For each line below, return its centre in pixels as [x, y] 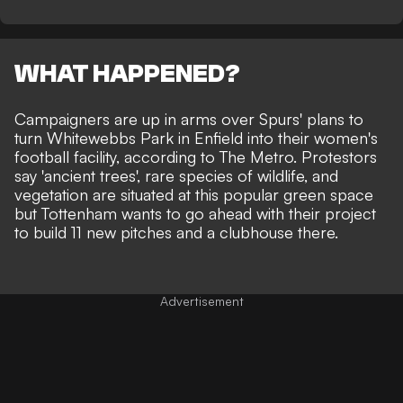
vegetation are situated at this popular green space [194, 195]
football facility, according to [117, 157]
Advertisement [201, 301]
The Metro [256, 157]
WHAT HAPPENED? [127, 74]
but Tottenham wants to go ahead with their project [195, 214]
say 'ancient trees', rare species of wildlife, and [176, 176]
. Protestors [335, 157]
